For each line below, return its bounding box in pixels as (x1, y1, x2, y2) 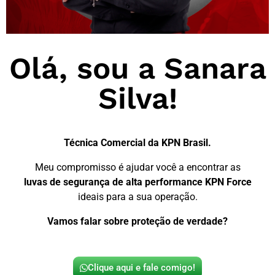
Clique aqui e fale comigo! (88, 261, 195, 273)
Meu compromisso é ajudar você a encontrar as (34, 161, 241, 173)
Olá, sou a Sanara (9, 50, 266, 86)
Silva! (98, 80, 177, 116)
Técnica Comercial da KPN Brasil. (64, 136, 211, 149)
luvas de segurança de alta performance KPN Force (23, 176, 252, 188)
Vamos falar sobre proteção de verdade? (47, 215, 228, 227)
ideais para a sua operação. (77, 190, 198, 203)
